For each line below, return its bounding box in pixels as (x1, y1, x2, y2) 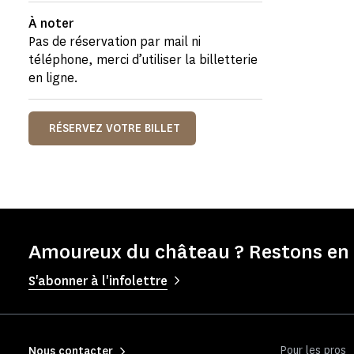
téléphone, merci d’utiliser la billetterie (28, 51, 258, 68)
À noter (28, 15, 73, 32)
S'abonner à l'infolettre (28, 273, 168, 289)
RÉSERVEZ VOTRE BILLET (49, 121, 180, 136)
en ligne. (28, 70, 78, 86)
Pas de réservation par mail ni (28, 33, 201, 50)
